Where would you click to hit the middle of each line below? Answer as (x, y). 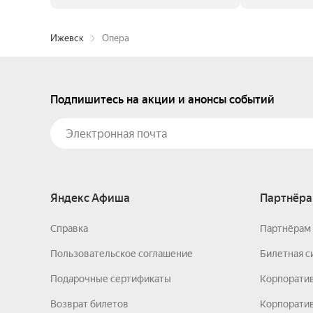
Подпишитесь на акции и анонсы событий (162, 100)
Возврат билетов (89, 304)
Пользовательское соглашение (122, 254)
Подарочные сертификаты (111, 279)
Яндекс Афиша (90, 198)
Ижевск (67, 38)
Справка (69, 228)
